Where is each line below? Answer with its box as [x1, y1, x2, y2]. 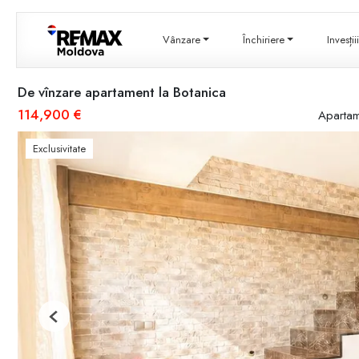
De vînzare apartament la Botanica [18, 83, 226, 102]
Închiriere [243, 32, 285, 48]
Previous [53, 314, 89, 330]
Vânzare [163, 32, 200, 48]
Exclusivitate [33, 141, 86, 157]
